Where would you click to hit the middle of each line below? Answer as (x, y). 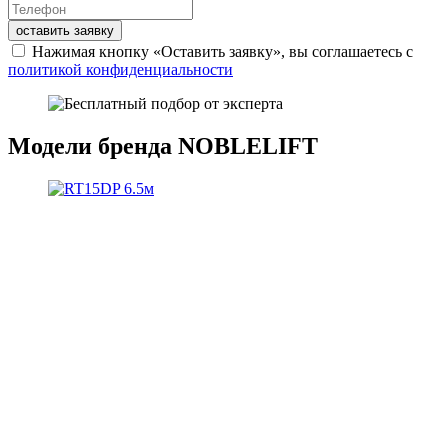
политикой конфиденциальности (120, 70)
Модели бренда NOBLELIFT (163, 146)
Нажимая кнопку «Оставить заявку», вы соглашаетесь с (220, 52)
